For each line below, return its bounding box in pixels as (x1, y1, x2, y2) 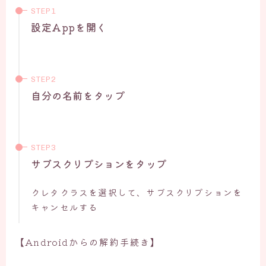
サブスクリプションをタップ (31, 156, 167, 171)
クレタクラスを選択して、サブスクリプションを (31, 185, 243, 198)
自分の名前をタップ (31, 87, 125, 103)
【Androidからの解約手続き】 (15, 235, 161, 248)
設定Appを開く (31, 19, 107, 34)
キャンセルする (31, 200, 99, 213)
